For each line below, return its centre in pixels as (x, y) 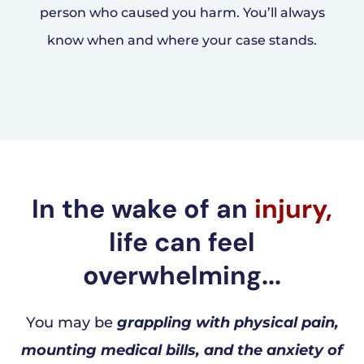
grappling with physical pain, (227, 323)
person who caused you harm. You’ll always (182, 12)
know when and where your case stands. (182, 40)
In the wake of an (143, 209)
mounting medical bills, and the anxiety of (182, 351)
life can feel (182, 243)
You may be (71, 323)
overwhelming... (182, 276)
